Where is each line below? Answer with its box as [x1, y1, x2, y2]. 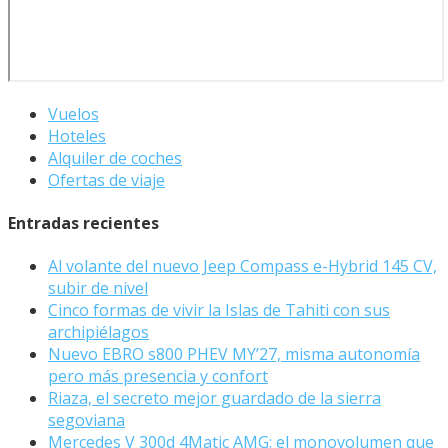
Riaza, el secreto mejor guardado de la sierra [48, 387, 381, 410]
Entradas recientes [8, 211, 159, 234]
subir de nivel [48, 277, 148, 300]
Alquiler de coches [48, 146, 182, 169]
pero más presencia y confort [48, 365, 268, 388]
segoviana [48, 409, 125, 432]
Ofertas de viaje [48, 168, 165, 191]
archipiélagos [48, 321, 149, 344]
